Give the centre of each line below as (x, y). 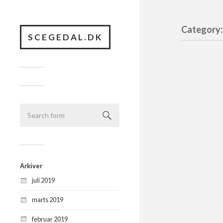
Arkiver (31, 166)
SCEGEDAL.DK (65, 37)
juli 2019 (43, 180)
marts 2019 (48, 199)
